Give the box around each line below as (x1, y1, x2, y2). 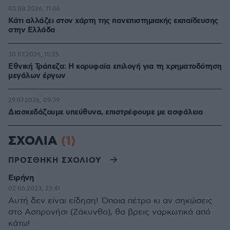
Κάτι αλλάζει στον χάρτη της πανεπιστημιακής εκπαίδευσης (8, 16, 218, 26)
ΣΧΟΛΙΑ (8, 133, 61, 149)
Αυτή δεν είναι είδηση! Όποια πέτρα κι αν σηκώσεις (8, 196, 213, 206)
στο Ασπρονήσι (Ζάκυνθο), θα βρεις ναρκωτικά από (8, 207, 210, 217)
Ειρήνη (8, 172, 33, 183)
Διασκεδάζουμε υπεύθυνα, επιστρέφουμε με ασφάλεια (8, 107, 203, 118)
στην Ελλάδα (8, 25, 55, 35)
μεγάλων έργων (8, 71, 66, 81)
